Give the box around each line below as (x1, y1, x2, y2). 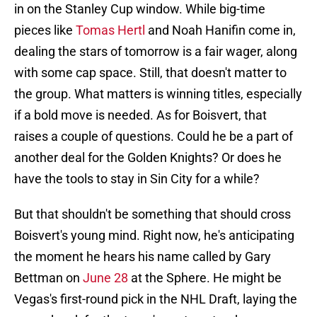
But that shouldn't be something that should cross (14, 207, 291, 222)
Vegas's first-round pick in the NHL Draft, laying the (14, 292, 297, 307)
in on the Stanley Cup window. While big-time (14, 1, 265, 17)
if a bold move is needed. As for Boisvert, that (14, 108, 267, 123)
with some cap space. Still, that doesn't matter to (14, 65, 287, 81)
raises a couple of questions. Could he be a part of (14, 129, 293, 144)
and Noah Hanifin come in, (148, 23, 296, 38)
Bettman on (14, 270, 83, 286)
